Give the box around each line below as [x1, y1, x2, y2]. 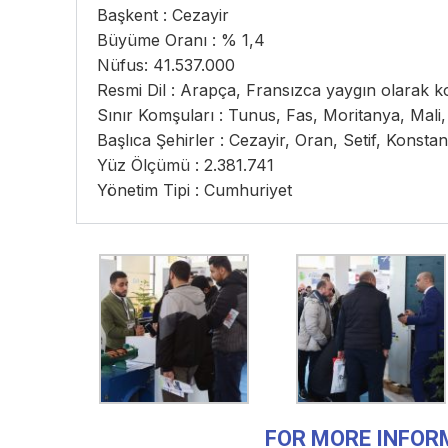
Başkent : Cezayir [97, 5, 229, 25]
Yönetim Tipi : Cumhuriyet [97, 180, 292, 200]
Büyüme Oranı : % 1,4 [97, 30, 265, 50]
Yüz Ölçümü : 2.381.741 [97, 155, 274, 175]
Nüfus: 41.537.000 [97, 55, 235, 75]
